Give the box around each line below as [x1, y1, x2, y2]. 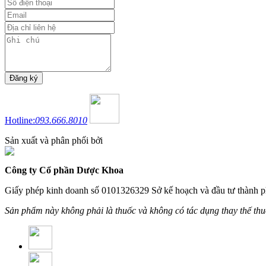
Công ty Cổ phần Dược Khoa [5, 165, 123, 176]
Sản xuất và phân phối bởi [5, 135, 103, 146]
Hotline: [5, 115, 35, 126]
